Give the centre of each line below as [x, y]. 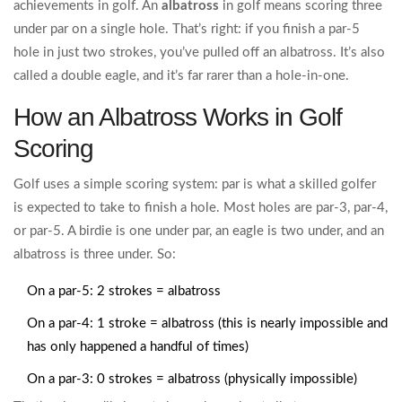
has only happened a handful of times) [138, 347]
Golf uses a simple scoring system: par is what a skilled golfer [195, 185]
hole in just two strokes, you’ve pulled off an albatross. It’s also [199, 53]
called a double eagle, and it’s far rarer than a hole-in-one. [181, 76]
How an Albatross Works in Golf [178, 118]
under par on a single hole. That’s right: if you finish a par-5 [187, 30]
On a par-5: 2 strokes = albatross [124, 292]
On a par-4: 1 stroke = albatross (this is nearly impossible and [207, 324]
